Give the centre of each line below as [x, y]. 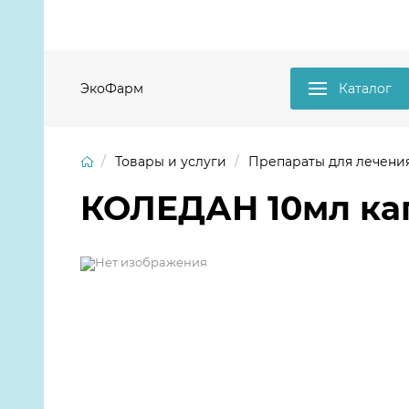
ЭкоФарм [112, 88]
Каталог [365, 89]
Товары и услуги [171, 162]
